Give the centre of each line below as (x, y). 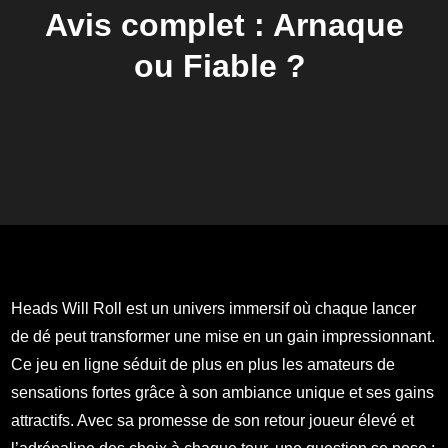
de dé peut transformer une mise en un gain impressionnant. (223, 336)
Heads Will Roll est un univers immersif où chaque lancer (214, 308)
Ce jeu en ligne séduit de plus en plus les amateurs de (203, 364)
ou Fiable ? (224, 65)
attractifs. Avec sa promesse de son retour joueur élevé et (213, 420)
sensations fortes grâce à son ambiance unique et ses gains (223, 392)
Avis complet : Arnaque (224, 24)
